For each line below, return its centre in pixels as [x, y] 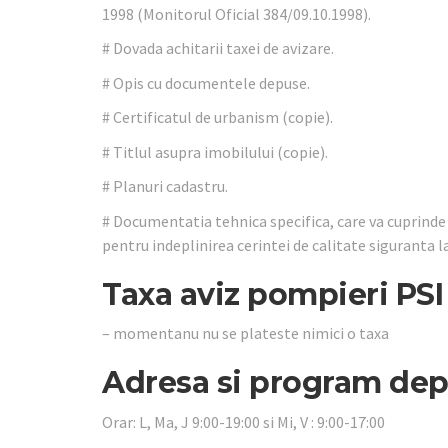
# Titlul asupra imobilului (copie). [215, 151]
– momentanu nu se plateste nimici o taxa [245, 333]
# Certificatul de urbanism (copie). [217, 117]
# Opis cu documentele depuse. [206, 82]
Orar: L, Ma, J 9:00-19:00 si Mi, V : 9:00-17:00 [243, 421]
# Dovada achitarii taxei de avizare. [218, 48]
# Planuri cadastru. [165, 186]
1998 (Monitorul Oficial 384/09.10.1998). [236, 13]
